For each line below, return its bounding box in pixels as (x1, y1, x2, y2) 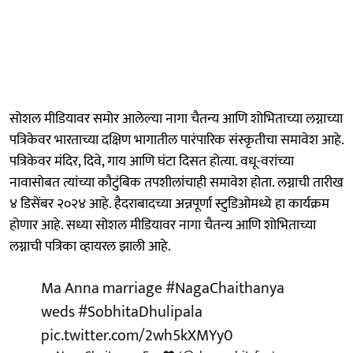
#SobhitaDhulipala (78, 298, 203, 325)
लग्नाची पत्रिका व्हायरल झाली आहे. (9, 234, 171, 258)
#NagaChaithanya (165, 274, 284, 302)
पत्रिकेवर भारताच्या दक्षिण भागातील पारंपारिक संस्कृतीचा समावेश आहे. (9, 128, 344, 152)
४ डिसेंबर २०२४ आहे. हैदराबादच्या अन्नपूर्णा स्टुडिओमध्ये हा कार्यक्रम (9, 191, 329, 216)
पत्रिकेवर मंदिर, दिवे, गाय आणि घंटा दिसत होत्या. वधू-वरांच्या (9, 149, 294, 173)
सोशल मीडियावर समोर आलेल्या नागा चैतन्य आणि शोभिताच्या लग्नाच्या (9, 106, 343, 131)
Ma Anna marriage (41, 274, 165, 302)
